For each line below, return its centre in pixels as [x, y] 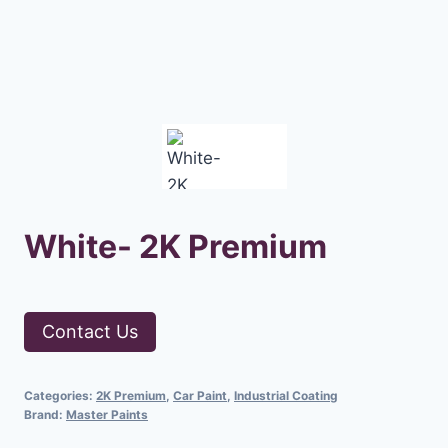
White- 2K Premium [175, 247]
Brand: [45, 415]
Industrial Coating [286, 396]
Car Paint [200, 396]
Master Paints [107, 415]
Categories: [60, 396]
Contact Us [90, 332]
